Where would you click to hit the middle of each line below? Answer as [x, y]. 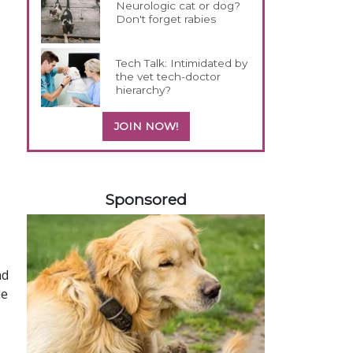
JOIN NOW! [146, 126]
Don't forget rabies [166, 19]
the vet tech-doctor [169, 76]
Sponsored [146, 199]
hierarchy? [144, 89]
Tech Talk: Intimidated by [182, 63]
